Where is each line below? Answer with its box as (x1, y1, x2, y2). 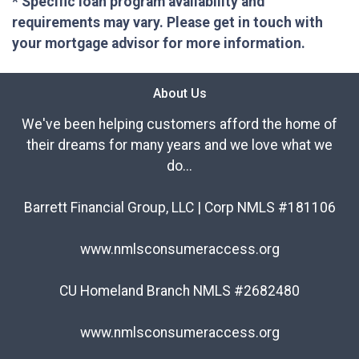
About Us (152, 86, 207, 102)
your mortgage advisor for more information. (12, 35, 305, 52)
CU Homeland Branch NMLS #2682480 (59, 283, 300, 300)
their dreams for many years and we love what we (26, 137, 333, 154)
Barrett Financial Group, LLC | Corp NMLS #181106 (23, 200, 336, 216)
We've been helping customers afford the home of (22, 116, 337, 133)
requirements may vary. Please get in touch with (12, 14, 323, 31)
